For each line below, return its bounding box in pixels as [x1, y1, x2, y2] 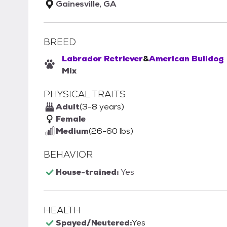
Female [56, 113, 86, 125]
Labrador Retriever [61, 53, 143, 64]
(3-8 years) [80, 101, 124, 112]
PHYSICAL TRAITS [44, 88, 126, 100]
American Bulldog [148, 53, 223, 64]
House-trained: [56, 167, 121, 178]
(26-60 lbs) [89, 126, 133, 137]
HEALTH [44, 204, 81, 216]
